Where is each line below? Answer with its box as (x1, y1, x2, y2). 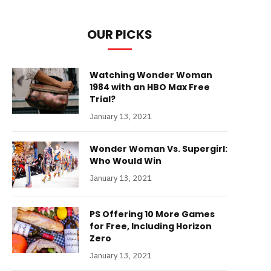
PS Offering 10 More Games (90, 208, 215, 220)
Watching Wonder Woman (90, 69, 212, 81)
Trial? (90, 93, 116, 105)
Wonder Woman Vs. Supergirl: (90, 143, 227, 155)
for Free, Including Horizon (90, 220, 212, 232)
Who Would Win (90, 155, 162, 167)
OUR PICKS (87, 26, 152, 43)
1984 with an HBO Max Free (90, 81, 210, 93)
